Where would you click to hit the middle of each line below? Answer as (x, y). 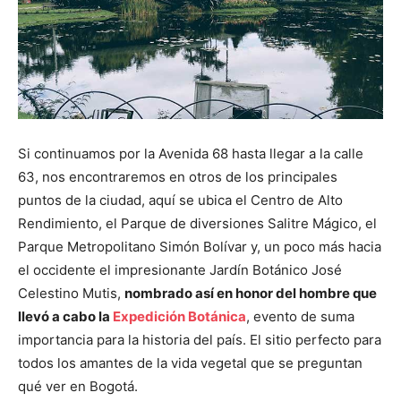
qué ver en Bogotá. (78, 386)
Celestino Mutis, (71, 293)
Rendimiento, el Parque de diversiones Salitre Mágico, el (197, 223)
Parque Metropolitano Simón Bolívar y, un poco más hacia (200, 246)
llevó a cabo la (65, 316)
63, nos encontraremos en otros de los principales (178, 176)
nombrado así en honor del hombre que (251, 293)
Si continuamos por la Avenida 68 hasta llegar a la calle (191, 153)
